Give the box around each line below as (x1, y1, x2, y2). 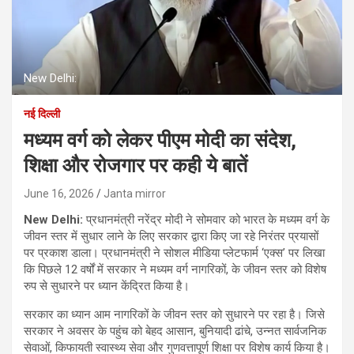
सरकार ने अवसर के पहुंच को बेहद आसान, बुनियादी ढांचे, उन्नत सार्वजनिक (24, 323, 326, 338)
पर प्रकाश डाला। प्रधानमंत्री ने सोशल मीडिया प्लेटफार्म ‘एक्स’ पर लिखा (24, 245, 325, 260)
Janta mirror (104, 186, 166, 200)
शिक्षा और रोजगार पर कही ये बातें (24, 153, 247, 177)
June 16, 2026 (24, 186, 94, 200)
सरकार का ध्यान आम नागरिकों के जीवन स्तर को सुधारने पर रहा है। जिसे (24, 307, 325, 322)
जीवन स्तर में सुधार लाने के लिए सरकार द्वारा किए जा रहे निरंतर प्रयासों (24, 228, 318, 243)
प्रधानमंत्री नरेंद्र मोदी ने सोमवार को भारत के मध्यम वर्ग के (86, 212, 330, 227)
